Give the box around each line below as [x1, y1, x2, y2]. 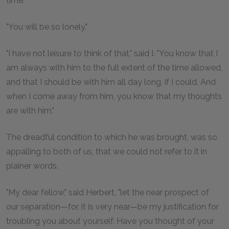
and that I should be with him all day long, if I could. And [6, 77, 216, 87]
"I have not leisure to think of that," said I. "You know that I [6, 49, 218, 58]
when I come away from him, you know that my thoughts [6, 91, 222, 101]
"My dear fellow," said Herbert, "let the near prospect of [6, 188, 209, 197]
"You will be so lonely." [6, 22, 87, 32]
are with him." [6, 106, 54, 116]
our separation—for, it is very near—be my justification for [6, 202, 219, 212]
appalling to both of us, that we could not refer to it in [6, 147, 207, 156]
